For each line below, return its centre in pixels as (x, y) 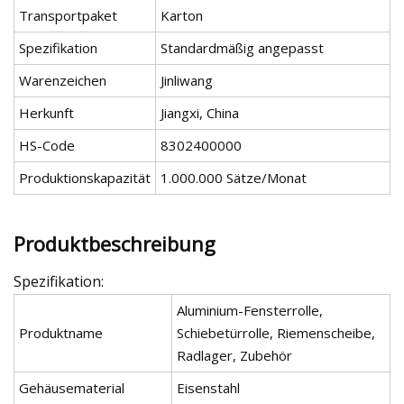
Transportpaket (68, 16)
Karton (182, 16)
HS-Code (47, 146)
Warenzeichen (63, 81)
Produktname (61, 332)
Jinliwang (187, 81)
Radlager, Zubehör (234, 355)
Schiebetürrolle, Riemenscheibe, (276, 332)
